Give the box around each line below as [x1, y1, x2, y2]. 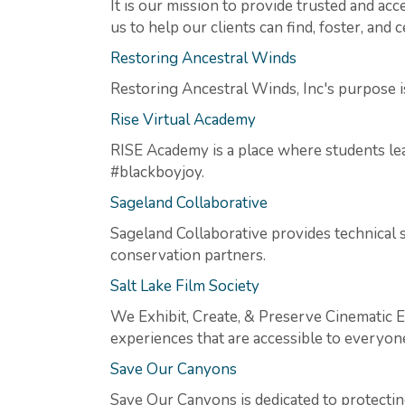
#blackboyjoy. [110, 161, 204, 183]
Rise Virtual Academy [110, 108, 256, 130]
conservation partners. [110, 244, 266, 266]
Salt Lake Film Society [110, 275, 259, 297]
